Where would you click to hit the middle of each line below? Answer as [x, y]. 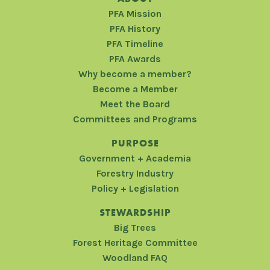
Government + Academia [135, 158]
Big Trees [135, 227]
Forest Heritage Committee [135, 242]
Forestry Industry [135, 173]
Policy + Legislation [135, 188]
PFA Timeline [135, 43]
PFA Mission [135, 13]
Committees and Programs [135, 119]
